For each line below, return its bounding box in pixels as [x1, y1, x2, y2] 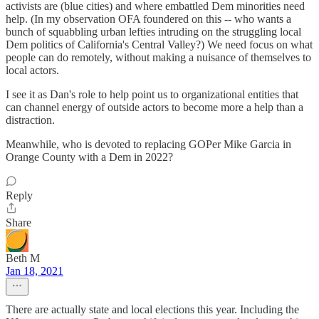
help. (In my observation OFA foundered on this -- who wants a [6, 13, 291, 25]
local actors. [6, 64, 59, 76]
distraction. [6, 114, 55, 126]
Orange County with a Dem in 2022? [6, 151, 173, 163]
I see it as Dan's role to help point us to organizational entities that [6, 88, 298, 100]
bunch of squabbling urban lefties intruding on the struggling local [6, 26, 301, 38]
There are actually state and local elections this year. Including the [6, 303, 299, 315]
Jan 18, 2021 [6, 265, 63, 277]
